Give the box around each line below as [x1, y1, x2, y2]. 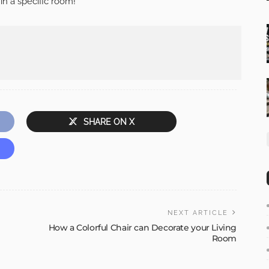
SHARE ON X [83, 117, 134, 127]
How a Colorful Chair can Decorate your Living [48, 222, 237, 234]
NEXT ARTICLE [168, 209, 228, 217]
